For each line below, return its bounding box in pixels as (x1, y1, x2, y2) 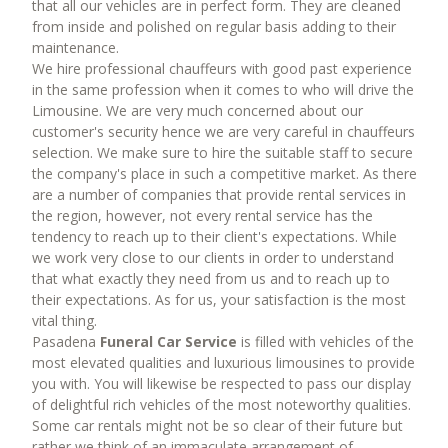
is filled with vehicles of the (236, 331, 414, 351)
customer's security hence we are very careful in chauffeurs (31, 121, 415, 141)
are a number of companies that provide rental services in (31, 184, 406, 204)
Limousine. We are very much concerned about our (31, 100, 363, 120)
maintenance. (31, 37, 119, 57)
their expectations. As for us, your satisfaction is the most (31, 289, 406, 309)
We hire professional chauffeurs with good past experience (31, 58, 412, 78)
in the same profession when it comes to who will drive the (31, 79, 414, 99)
